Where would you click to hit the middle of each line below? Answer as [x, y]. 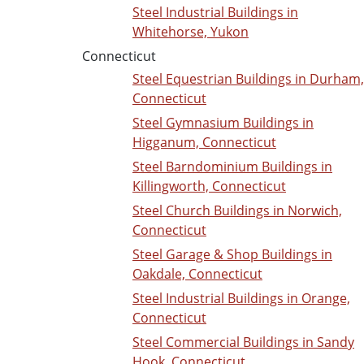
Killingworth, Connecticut [209, 186]
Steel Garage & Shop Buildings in [232, 255]
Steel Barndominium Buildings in [232, 167]
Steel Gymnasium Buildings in [223, 123]
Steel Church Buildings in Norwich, [237, 211]
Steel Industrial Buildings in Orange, [241, 299]
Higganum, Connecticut [204, 143]
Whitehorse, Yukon [191, 32]
